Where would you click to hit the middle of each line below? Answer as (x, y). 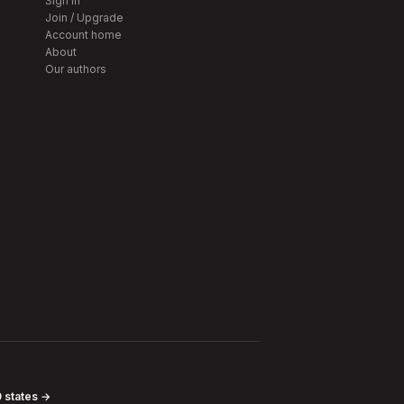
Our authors (76, 69)
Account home (83, 34)
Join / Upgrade (84, 17)
